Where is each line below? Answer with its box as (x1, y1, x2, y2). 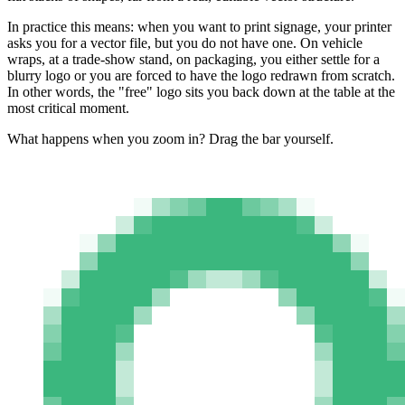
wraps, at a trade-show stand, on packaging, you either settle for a (7, 52, 380, 68)
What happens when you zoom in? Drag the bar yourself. (7, 131, 334, 147)
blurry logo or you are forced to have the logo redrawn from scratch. (7, 68, 395, 84)
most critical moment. (7, 100, 129, 117)
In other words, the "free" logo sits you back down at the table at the (7, 84, 395, 100)
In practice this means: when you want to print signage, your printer (7, 19, 391, 35)
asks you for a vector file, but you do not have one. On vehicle (7, 35, 363, 52)
